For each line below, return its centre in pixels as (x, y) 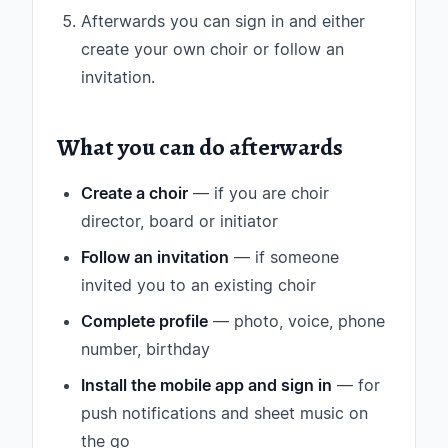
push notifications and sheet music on (224, 413)
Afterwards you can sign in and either (223, 21)
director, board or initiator (179, 221)
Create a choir (134, 193)
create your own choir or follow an (212, 49)
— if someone (284, 257)
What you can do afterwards (200, 147)
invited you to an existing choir (198, 285)
